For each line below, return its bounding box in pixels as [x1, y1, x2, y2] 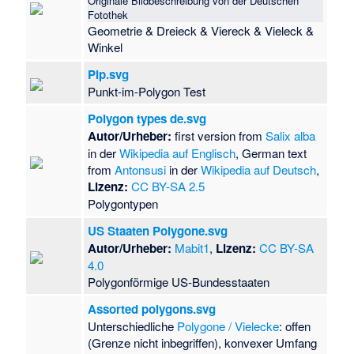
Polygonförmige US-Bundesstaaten [88, 273, 270, 290]
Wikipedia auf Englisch [119, 144, 236, 161]
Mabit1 [175, 239, 210, 256]
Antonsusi [115, 160, 167, 178]
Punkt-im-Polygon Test [88, 82, 206, 100]
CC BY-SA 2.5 [131, 177, 205, 194]
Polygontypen [88, 194, 159, 212]
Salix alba [265, 126, 316, 144]
